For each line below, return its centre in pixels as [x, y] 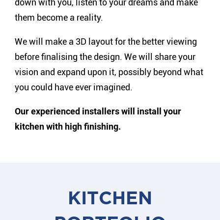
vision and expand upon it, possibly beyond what [109, 72]
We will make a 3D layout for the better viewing [106, 41]
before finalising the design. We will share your [105, 56]
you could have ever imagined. [74, 87]
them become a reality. [59, 17]
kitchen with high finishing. [68, 126]
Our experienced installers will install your [98, 111]
